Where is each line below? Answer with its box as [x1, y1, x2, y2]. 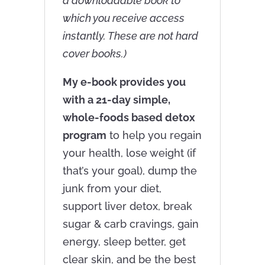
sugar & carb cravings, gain [62, 217, 199, 230]
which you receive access [62, 11, 185, 24]
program [62, 128, 106, 141]
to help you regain [106, 128, 202, 141]
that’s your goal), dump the [62, 164, 197, 177]
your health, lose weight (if [62, 146, 196, 159]
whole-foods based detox [62, 111, 195, 124]
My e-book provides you [62, 75, 186, 88]
